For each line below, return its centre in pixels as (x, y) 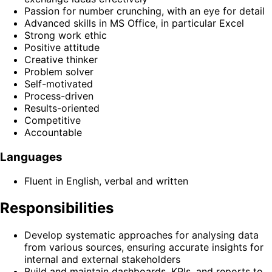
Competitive (53, 120)
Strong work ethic (66, 35)
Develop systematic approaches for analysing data (141, 235)
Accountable (53, 132)
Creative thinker (61, 59)
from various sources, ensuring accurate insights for (144, 247)
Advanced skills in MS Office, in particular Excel (134, 23)
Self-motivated (59, 83)
